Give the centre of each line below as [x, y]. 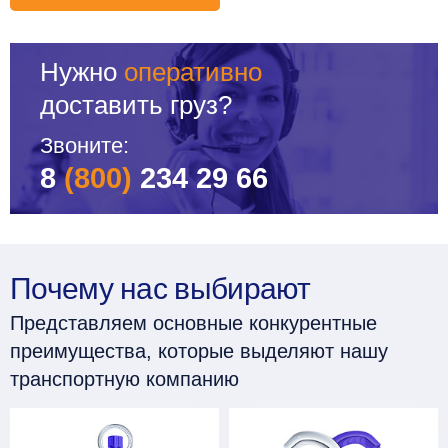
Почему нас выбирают [160, 288]
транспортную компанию [124, 378]
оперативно [193, 71]
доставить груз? [136, 104]
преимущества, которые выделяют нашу [199, 350]
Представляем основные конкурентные [193, 322]
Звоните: [84, 145]
